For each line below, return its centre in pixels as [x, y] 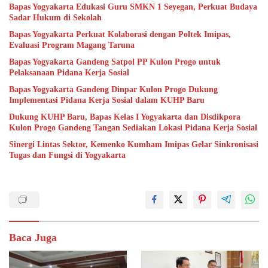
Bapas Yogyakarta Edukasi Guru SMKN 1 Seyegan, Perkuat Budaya [133, 7]
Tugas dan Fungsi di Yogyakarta [67, 156]
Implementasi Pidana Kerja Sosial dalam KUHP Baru [107, 100]
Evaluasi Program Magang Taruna [72, 45]
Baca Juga [33, 238]
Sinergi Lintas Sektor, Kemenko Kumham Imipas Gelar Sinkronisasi [134, 145]
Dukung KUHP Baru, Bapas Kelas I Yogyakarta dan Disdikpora [125, 117]
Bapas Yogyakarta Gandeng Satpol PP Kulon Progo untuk [115, 62]
